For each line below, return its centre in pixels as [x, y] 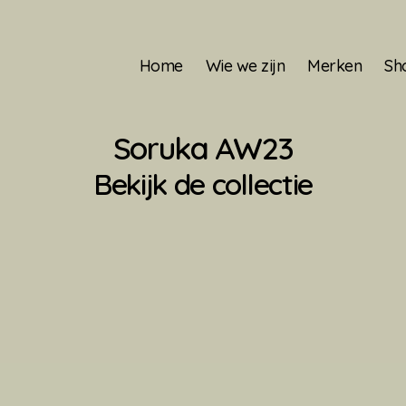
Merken [335, 66]
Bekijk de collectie [203, 184]
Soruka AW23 [203, 148]
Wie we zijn [245, 66]
